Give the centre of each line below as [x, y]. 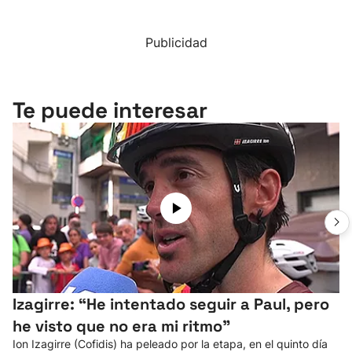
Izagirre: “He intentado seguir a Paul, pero [171, 304]
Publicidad [176, 42]
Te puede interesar [110, 110]
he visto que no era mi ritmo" [121, 326]
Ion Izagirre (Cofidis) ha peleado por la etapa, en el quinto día [170, 344]
